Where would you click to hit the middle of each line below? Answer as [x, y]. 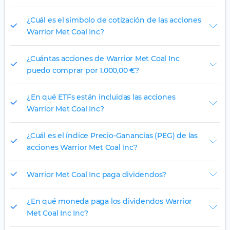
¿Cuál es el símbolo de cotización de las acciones [114, 20]
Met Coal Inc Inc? [57, 213]
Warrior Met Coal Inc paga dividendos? [97, 174]
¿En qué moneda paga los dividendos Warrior [110, 202]
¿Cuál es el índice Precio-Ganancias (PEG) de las [112, 136]
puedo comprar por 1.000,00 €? [83, 71]
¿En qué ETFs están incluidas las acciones [101, 97]
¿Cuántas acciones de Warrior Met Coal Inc [103, 59]
